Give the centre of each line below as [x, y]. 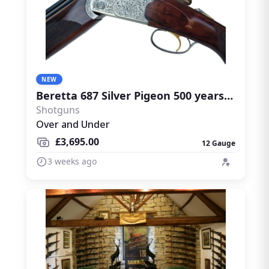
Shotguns [58, 110]
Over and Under [73, 124]
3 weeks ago [72, 161]
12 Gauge [219, 143]
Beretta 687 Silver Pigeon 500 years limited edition [228, 95]
